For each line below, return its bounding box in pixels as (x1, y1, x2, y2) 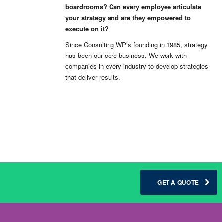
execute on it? (65, 23, 109, 33)
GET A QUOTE (157, 177, 199, 187)
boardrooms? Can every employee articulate (65, 1, 201, 11)
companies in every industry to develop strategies (65, 61, 208, 71)
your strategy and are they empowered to (65, 12, 191, 22)
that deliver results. (65, 72, 120, 82)
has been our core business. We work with (65, 50, 187, 60)
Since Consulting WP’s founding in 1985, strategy (65, 39, 208, 49)
